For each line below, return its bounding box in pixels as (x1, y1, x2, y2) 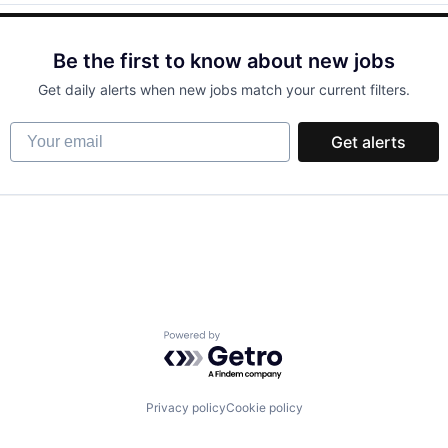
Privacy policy (145, 399, 226, 415)
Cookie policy (225, 399, 303, 415)
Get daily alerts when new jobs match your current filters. (38, 81, 410, 98)
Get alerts (330, 132, 406, 152)
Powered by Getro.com (163, 330, 339, 351)
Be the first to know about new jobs (53, 49, 395, 73)
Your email (8, 121, 89, 141)
